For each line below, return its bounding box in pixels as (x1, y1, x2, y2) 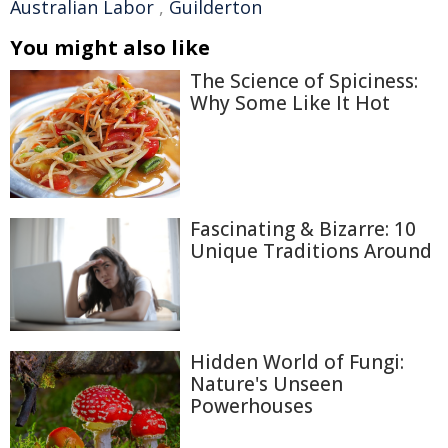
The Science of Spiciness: (190, 68, 418, 94)
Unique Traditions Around (190, 237, 432, 264)
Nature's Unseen (190, 370, 343, 397)
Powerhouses (190, 392, 313, 419)
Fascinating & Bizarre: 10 (190, 215, 416, 242)
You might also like (10, 34, 210, 61)
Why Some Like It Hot (190, 90, 390, 116)
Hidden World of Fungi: (190, 348, 404, 375)
